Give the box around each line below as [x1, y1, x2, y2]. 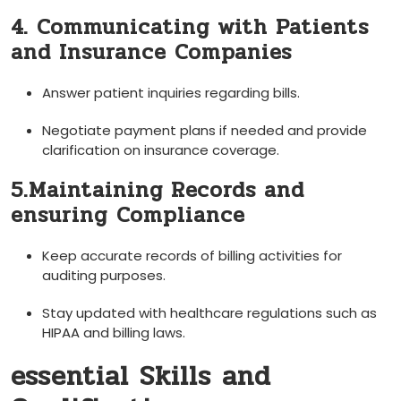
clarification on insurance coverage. [42, 140, 279, 159]
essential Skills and [11, 354, 271, 397]
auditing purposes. [42, 265, 166, 285]
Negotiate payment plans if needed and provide [42, 120, 367, 140]
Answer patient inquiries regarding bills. [42, 82, 300, 102]
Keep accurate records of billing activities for [42, 245, 342, 265]
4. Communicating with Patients [11, 10, 369, 44]
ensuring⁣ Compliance [11, 198, 245, 232]
